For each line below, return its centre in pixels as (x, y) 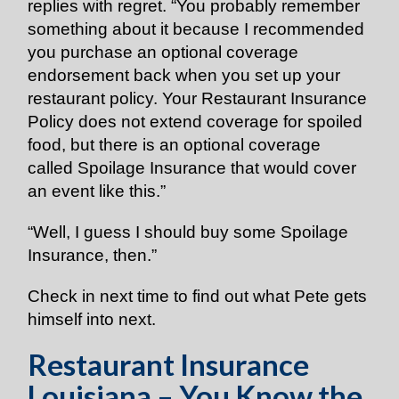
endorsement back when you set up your (184, 75)
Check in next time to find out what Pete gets (198, 296)
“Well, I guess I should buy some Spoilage (188, 232)
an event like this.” (97, 191)
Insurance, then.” (93, 255)
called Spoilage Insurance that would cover (192, 168)
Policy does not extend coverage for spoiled (195, 122)
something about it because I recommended (196, 29)
